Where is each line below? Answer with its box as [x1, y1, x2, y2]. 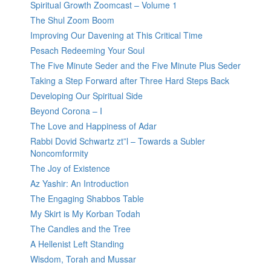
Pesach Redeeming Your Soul [30, 44, 145, 57]
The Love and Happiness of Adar [30, 120, 157, 132]
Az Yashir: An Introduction [30, 177, 129, 190]
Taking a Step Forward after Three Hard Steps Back [30, 74, 229, 87]
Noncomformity [30, 147, 88, 160]
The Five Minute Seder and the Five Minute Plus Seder [30, 59, 241, 72]
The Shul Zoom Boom [30, 14, 114, 27]
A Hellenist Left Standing [30, 238, 124, 250]
